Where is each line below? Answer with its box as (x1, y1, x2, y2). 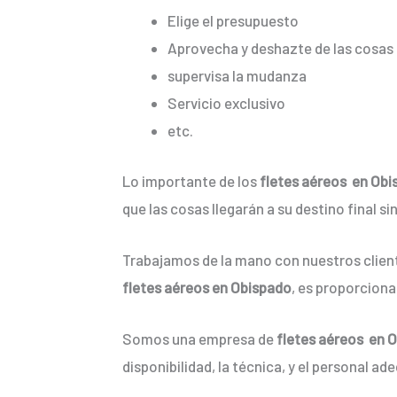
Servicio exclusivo (167, 94, 285, 113)
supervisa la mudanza (167, 66, 307, 85)
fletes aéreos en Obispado (122, 277, 292, 296)
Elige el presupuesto (167, 12, 299, 30)
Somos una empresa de (122, 330, 276, 348)
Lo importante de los (122, 171, 260, 190)
